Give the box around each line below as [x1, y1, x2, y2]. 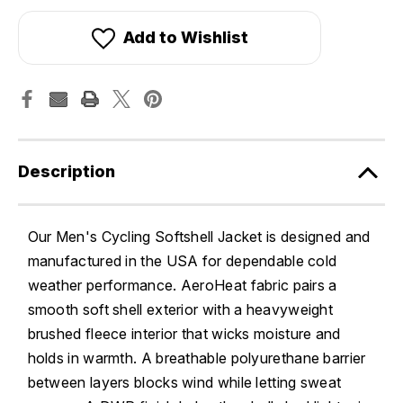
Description [18, 162, 115, 182]
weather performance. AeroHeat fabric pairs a [27, 276, 337, 295]
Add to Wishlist [122, 28, 248, 47]
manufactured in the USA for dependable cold [27, 252, 337, 271]
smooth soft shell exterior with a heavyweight [27, 300, 333, 319]
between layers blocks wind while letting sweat [27, 373, 342, 392]
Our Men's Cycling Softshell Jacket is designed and [27, 228, 371, 246]
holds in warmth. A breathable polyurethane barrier [27, 349, 366, 368]
